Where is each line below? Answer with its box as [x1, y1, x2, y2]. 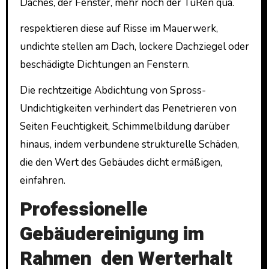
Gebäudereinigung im [19, 220, 204, 249]
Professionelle [19, 195, 148, 224]
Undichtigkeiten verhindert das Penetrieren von [19, 101, 237, 115]
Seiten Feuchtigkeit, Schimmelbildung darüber [19, 119, 230, 133]
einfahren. [19, 173, 65, 187]
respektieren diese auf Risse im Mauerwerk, [19, 21, 218, 35]
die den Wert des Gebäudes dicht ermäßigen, [19, 155, 222, 169]
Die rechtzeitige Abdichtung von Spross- [19, 83, 206, 97]
